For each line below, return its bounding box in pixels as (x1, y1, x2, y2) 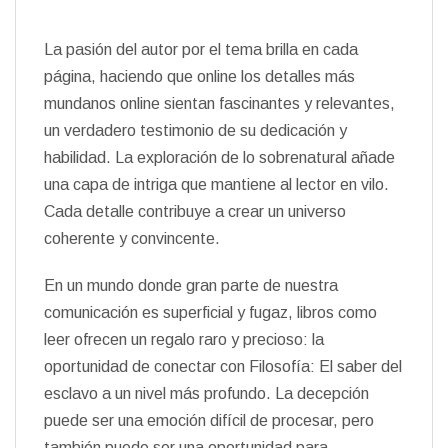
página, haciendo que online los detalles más (44, 68, 355, 85)
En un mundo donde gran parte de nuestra (44, 277, 338, 294)
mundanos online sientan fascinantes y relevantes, (44, 95, 395, 112)
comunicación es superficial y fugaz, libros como (44, 304, 377, 321)
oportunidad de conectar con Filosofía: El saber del (44, 358, 402, 375)
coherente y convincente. (44, 230, 220, 247)
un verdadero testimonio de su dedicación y (44, 122, 347, 139)
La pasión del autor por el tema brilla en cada (44, 41, 358, 58)
